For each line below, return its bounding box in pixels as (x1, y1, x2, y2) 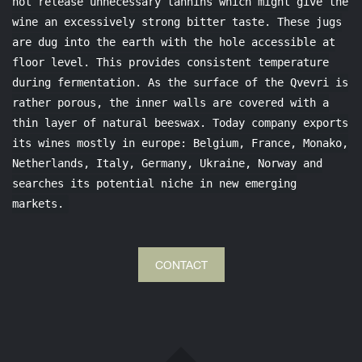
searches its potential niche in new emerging (12, 177, 297, 191)
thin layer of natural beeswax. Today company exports (12, 116, 348, 130)
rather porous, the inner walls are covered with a (12, 96, 329, 110)
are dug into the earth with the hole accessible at (12, 36, 335, 49)
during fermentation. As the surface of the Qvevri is (12, 76, 348, 90)
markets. (12, 197, 64, 211)
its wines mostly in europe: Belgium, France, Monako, (12, 137, 348, 150)
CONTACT (154, 257, 208, 271)
